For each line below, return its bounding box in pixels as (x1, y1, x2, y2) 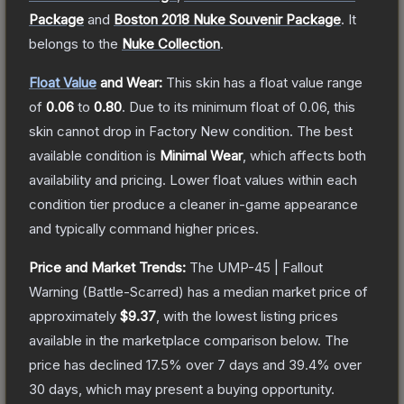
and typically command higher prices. (29, 219, 259, 237)
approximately (29, 307, 120, 325)
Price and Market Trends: (29, 258, 186, 276)
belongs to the (29, 34, 122, 52)
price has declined (29, 355, 146, 373)
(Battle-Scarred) (78, 282, 184, 300)
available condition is (29, 146, 160, 164)
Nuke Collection (122, 34, 220, 52)
